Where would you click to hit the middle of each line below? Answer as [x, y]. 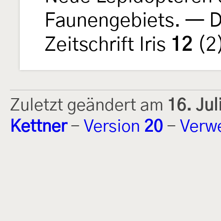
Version [114, 127]
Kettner [38, 127]
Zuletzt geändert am [89, 106]
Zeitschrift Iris [108, 45]
